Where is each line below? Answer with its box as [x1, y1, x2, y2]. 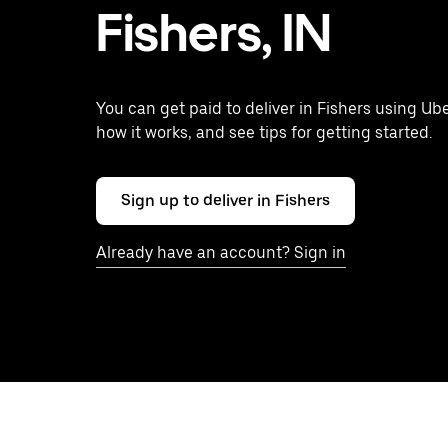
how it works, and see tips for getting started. [96, 123, 432, 142]
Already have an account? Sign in [96, 243, 346, 262]
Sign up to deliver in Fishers [121, 191, 330, 210]
